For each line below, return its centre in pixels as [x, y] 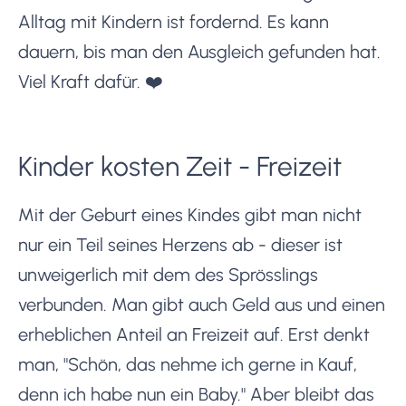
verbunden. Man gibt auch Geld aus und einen [202, 304]
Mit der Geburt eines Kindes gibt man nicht [190, 214]
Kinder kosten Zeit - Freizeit [180, 166]
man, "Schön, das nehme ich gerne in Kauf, [188, 364]
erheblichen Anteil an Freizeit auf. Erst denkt [194, 334]
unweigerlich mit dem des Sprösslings [168, 274]
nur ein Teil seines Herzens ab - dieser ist [180, 244]
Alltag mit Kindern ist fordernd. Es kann [174, 21]
